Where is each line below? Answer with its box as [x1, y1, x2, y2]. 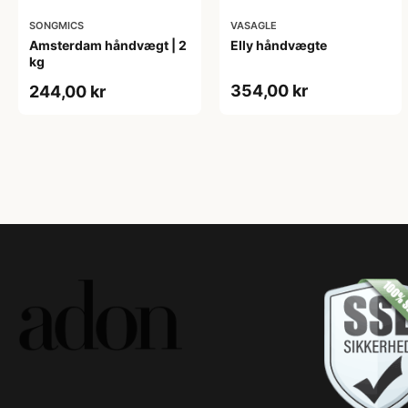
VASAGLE [229, 18, 277, 32]
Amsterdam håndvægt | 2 [29, 36, 187, 53]
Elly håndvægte [229, 36, 327, 53]
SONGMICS [29, 18, 84, 32]
